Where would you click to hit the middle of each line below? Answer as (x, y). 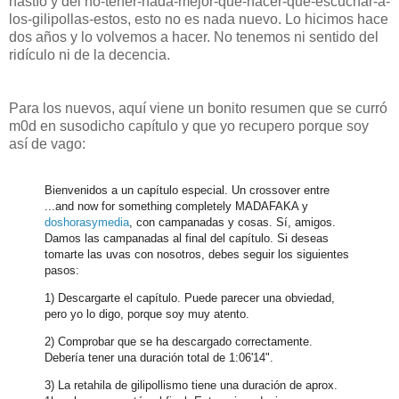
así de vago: (47, 143)
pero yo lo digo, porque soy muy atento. (147, 313)
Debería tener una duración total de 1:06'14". (159, 357)
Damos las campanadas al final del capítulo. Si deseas (187, 238)
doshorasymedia (87, 222)
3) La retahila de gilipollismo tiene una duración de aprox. (191, 385)
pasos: (62, 270)
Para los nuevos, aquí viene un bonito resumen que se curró (198, 108)
